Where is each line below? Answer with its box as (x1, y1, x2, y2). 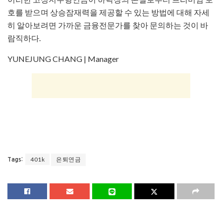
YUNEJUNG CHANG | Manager (7, 54, 119, 64)
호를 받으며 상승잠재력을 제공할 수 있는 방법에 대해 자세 (7, 7, 210, 17)
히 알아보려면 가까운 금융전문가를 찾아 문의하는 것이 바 (7, 20, 208, 30)
